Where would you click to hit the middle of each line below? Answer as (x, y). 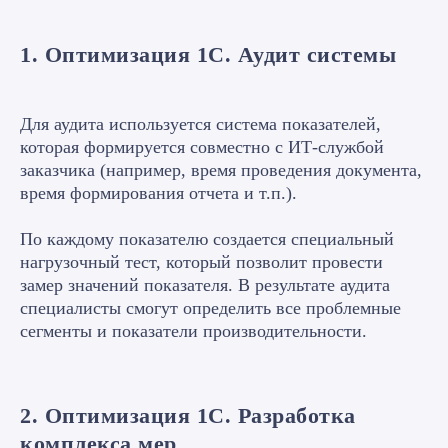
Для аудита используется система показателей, (200, 124)
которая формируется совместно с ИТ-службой (202, 147)
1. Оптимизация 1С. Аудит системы (208, 54)
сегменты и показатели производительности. (193, 331)
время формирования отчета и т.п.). (158, 193)
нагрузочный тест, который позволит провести (201, 262)
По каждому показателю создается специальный (207, 239)
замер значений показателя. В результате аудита (205, 285)
